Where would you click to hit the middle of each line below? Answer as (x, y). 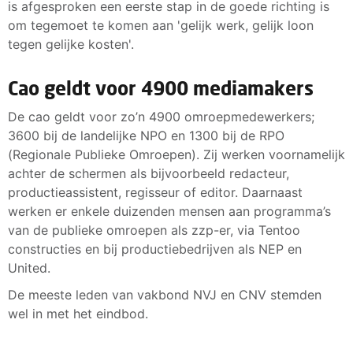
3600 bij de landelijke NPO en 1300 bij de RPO (146, 135)
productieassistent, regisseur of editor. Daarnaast (155, 192)
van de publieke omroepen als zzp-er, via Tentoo (154, 230)
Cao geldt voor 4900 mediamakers (161, 87)
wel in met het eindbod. (80, 313)
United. (29, 268)
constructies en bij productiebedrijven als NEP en (155, 249)
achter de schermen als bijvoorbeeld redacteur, (149, 173)
